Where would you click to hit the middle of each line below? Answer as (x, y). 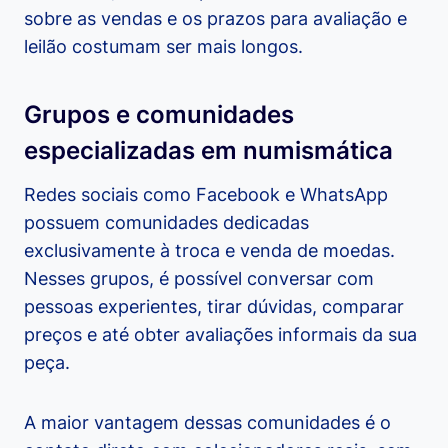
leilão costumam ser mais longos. (163, 47)
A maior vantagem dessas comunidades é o (207, 423)
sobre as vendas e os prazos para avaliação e (215, 19)
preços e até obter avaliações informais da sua (220, 335)
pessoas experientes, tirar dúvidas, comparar (214, 307)
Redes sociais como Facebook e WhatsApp (206, 195)
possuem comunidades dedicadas (166, 223)
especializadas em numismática (208, 151)
